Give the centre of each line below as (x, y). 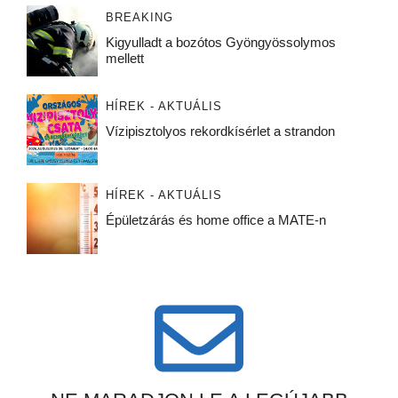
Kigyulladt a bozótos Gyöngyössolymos (220, 43)
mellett (124, 59)
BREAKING (139, 18)
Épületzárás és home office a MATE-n (215, 220)
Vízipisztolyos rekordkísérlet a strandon (223, 131)
